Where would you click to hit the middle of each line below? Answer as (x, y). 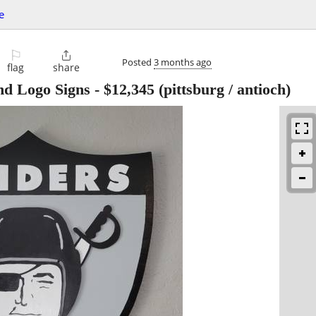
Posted (138, 62)
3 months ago (183, 62)
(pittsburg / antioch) (223, 90)
